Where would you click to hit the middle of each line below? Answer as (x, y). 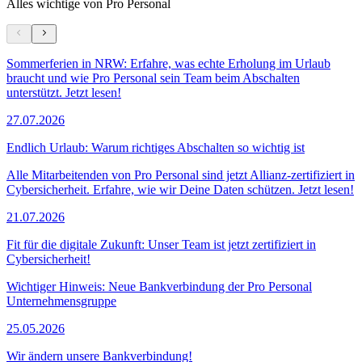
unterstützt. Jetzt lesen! (64, 92)
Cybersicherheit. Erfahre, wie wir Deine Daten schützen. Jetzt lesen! (180, 189)
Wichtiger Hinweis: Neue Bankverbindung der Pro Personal (159, 286)
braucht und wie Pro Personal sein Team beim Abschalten (153, 78)
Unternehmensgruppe (61, 301)
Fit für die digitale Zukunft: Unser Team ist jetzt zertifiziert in (161, 244)
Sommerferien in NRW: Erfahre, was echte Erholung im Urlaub (168, 63)
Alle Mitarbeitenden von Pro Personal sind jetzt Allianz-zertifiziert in (181, 175)
